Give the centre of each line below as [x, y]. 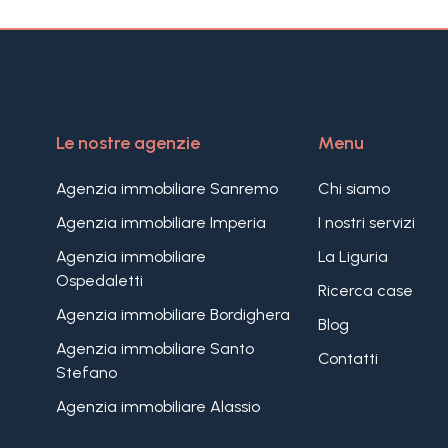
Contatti [347, 358]
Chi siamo [353, 188]
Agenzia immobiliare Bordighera [172, 314]
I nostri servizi [366, 222]
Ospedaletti [99, 280]
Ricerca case [365, 290]
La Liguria [352, 256]
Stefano [86, 372]
